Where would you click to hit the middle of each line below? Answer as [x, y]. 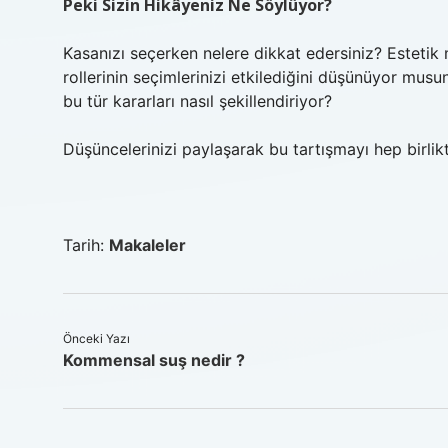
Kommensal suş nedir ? [154, 360]
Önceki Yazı [96, 338]
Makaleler [147, 245]
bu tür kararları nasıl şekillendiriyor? [197, 101]
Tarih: [86, 245]
